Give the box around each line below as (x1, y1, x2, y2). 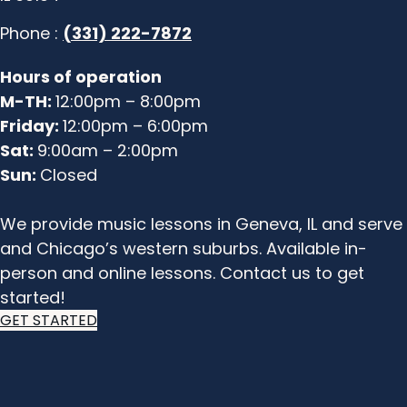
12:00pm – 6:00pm (63, 114, 208, 138)
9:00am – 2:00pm (37, 139, 178, 163)
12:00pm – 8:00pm (55, 90, 201, 114)
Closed (40, 164, 97, 187)
